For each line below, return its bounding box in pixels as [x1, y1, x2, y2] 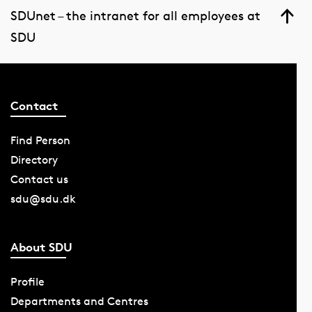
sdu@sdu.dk [10, 192, 76, 205]
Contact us [10, 172, 68, 186]
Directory [10, 153, 58, 166]
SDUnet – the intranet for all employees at [10, 8, 260, 24]
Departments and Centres [10, 295, 148, 309]
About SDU [10, 240, 72, 255]
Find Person [10, 133, 70, 147]
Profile [10, 275, 45, 289]
